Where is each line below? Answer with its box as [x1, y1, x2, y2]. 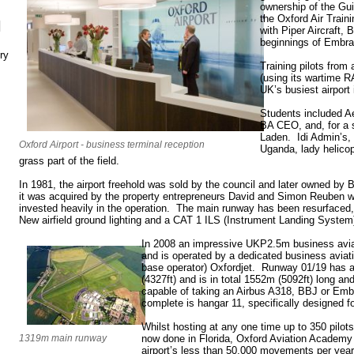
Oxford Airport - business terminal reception [19, 138, 205, 150]
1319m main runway [19, 332, 107, 344]
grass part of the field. [19, 154, 119, 167]
